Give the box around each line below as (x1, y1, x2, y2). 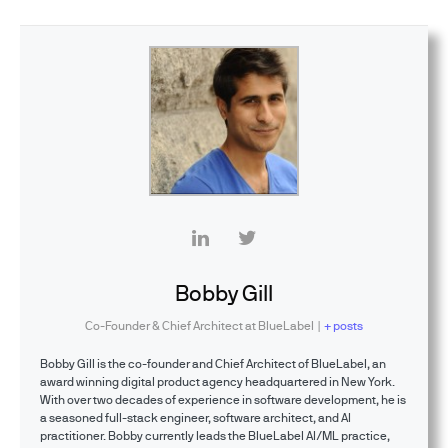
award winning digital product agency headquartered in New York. (40, 374, 395, 388)
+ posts (324, 318, 364, 332)
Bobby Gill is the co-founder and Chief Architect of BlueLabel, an (40, 356, 386, 370)
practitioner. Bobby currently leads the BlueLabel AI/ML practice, (40, 428, 390, 442)
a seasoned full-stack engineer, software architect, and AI (40, 410, 351, 424)
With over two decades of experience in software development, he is (40, 392, 406, 406)
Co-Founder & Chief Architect (84, 318, 243, 332)
